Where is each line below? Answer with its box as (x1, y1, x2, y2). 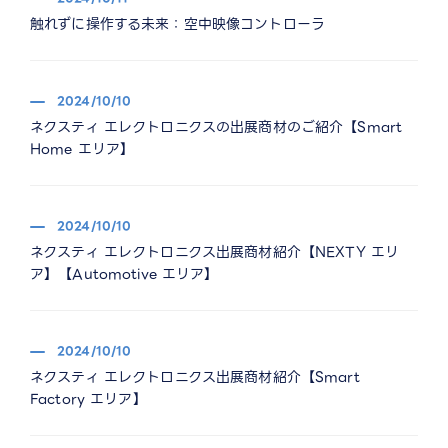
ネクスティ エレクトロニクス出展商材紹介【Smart (30, 366, 360, 388)
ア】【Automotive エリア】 (30, 263, 219, 285)
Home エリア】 (30, 138, 135, 160)
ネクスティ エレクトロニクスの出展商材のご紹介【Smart (30, 116, 403, 138)
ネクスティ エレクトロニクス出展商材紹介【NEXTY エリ (30, 241, 400, 263)
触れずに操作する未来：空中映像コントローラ (30, 13, 325, 35)
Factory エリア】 (30, 388, 147, 410)
